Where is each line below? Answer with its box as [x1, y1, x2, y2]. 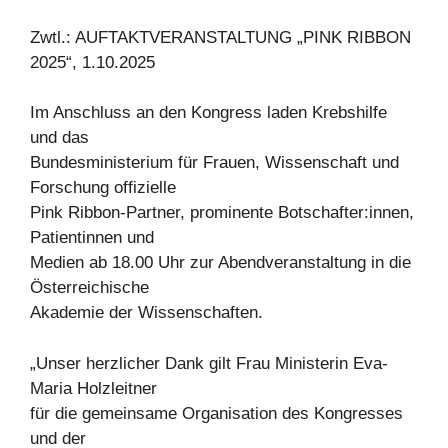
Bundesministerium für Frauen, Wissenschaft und [30, 153, 399, 172]
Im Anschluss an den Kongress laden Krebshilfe [30, 103, 387, 122]
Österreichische [30, 278, 149, 297]
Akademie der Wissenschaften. [30, 303, 263, 322]
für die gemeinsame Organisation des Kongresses [30, 403, 403, 423]
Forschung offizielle [30, 178, 176, 197]
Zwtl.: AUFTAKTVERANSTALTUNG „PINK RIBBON [30, 27, 411, 47]
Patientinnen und [30, 228, 154, 247]
